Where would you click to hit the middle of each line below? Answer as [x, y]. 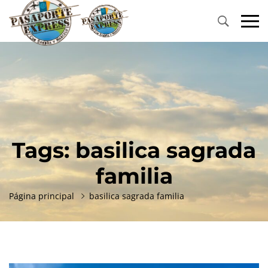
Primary [144, 27]
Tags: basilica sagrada [134, 150]
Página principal [42, 196]
